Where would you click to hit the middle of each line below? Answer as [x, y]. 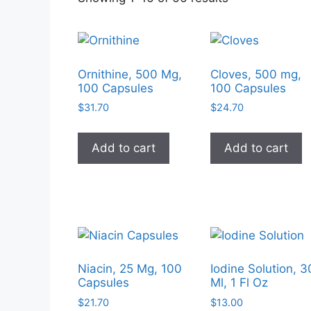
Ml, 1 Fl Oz [239, 283]
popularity [255, 32]
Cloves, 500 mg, [256, 74]
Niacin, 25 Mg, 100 [130, 269]
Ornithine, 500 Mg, [130, 74]
